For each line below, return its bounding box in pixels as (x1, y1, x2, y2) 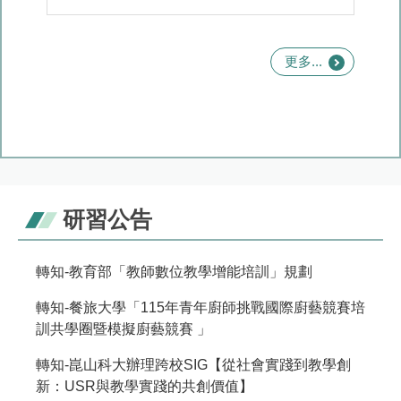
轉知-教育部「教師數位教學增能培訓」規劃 (36, 264, 312, 280)
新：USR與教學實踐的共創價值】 (36, 379, 253, 395)
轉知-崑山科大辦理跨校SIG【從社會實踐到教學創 (36, 357, 351, 373)
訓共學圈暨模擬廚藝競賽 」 (36, 321, 211, 337)
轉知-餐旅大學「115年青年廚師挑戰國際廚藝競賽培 (36, 300, 365, 316)
